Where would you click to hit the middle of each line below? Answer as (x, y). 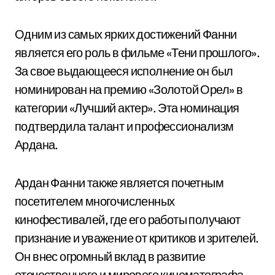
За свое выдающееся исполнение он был (124, 71)
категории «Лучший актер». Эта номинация (127, 108)
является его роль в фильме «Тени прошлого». (137, 52)
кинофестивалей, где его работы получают (128, 219)
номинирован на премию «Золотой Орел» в (129, 89)
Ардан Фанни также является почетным (119, 183)
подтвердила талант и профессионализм (124, 126)
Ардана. (37, 145)
